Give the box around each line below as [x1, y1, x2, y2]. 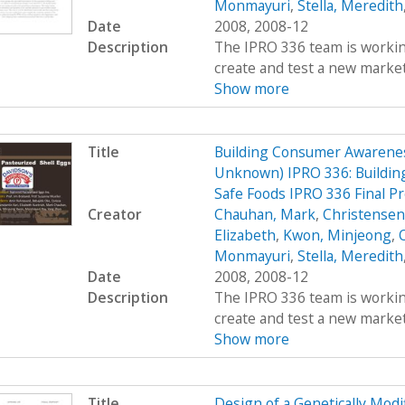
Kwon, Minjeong [282, 225, 391, 246]
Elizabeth [213, 225, 276, 246]
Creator [87, 204, 142, 225]
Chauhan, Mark [213, 204, 316, 225]
